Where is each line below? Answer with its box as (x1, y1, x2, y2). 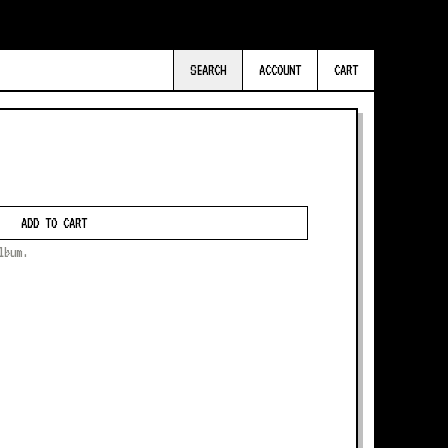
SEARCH (190, 62, 226, 78)
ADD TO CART (21, 215, 87, 231)
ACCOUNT (259, 62, 301, 78)
